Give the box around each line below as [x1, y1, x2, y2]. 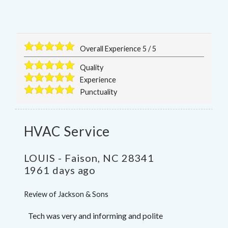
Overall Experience [80, 44, 143, 53]
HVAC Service [23, 123, 110, 139]
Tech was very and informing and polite [27, 210, 163, 220]
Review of [23, 189, 58, 198]
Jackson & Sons [58, 189, 108, 198]
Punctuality [80, 87, 118, 96]
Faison [64, 151, 98, 164]
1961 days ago [23, 163, 96, 176]
